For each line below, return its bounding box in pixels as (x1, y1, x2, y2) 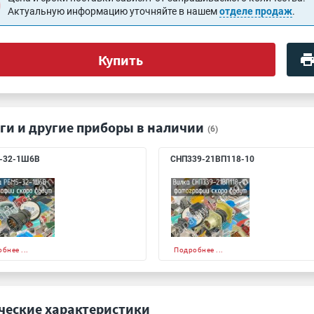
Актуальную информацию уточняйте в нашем (8, 6, 220, 17)
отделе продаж (219, 6, 293, 17)
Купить (97, 50, 143, 69)
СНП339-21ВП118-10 (170, 154, 254, 164)
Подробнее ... (174, 246, 224, 254)
